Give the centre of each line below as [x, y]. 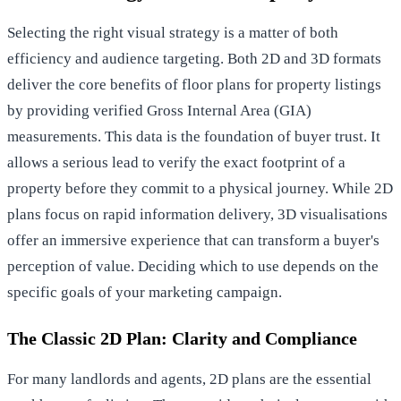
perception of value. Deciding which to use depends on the [193, 266]
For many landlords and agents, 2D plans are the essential [189, 379]
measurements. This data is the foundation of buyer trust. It [194, 136]
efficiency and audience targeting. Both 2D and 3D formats [194, 58]
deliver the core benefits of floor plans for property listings [194, 84]
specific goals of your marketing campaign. [145, 292]
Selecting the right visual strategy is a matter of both [173, 32]
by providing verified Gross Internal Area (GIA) [159, 110]
